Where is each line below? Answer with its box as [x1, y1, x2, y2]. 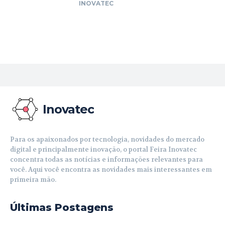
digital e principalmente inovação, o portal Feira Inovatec [10, 145, 197, 154]
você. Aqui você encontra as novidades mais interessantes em [10, 165, 212, 174]
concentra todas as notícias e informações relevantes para [10, 155, 203, 164]
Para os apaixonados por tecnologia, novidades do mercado [10, 135, 204, 144]
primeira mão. [10, 175, 56, 184]
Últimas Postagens [10, 201, 114, 214]
